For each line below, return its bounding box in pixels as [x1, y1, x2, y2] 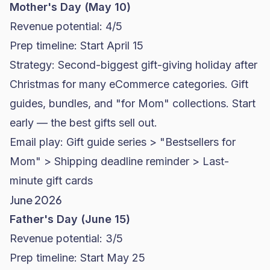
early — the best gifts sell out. [10, 116, 157, 129]
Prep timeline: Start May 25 [10, 251, 145, 264]
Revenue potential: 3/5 [10, 232, 123, 245]
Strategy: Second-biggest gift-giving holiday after [10, 58, 257, 71]
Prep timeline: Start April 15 [10, 39, 143, 52]
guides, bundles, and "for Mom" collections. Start [10, 97, 256, 110]
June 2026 [10, 193, 62, 207]
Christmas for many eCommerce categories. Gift [10, 78, 248, 90]
